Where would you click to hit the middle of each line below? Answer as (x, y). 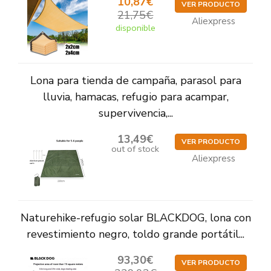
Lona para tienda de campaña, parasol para (135, 81)
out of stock (135, 149)
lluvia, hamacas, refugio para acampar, (135, 97)
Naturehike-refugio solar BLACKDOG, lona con (135, 218)
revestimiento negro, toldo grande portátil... (135, 234)
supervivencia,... (135, 113)
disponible (135, 28)
